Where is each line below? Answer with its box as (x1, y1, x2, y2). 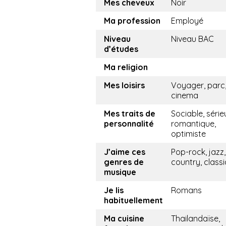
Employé (171, 16, 203, 26)
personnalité (104, 119, 154, 129)
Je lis (104, 185, 124, 196)
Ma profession (104, 16, 160, 26)
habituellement (104, 195, 163, 206)
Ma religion (104, 62, 148, 73)
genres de (104, 157, 144, 167)
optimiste (171, 129, 206, 139)
